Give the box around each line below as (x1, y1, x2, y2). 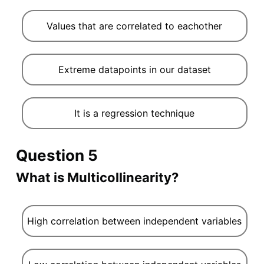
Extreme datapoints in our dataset (58, 63, 211, 75)
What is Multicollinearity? (15, 169, 179, 185)
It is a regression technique (74, 107, 195, 119)
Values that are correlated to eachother (47, 19, 223, 32)
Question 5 (15, 146, 98, 164)
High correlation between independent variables (27, 214, 242, 227)
